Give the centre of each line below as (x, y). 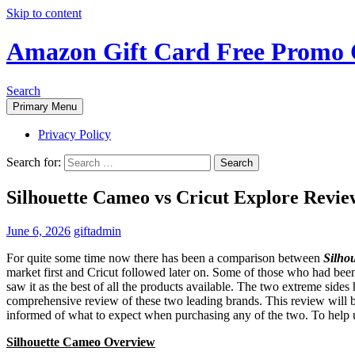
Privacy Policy (74, 134)
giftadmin (97, 231)
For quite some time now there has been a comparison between (165, 258)
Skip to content (44, 13)
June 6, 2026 (38, 231)
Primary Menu (45, 106)
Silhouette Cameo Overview (81, 342)
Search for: (34, 162)
